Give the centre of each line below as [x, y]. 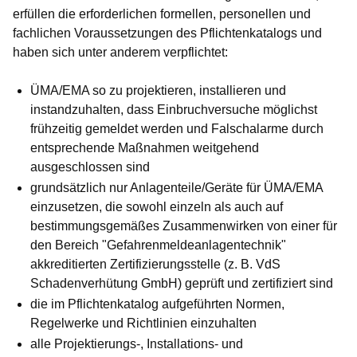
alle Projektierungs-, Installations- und [137, 344]
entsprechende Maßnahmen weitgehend [145, 148]
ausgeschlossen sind [90, 167]
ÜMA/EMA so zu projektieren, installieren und [158, 91]
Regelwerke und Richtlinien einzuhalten [143, 324]
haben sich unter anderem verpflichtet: [120, 53]
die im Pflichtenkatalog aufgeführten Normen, [157, 304]
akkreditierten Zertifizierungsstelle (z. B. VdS [155, 265]
